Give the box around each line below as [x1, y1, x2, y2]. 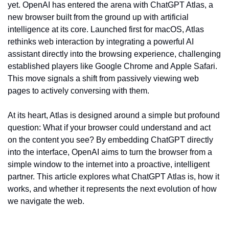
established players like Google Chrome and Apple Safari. [8, 62, 217, 71]
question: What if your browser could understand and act [8, 123, 211, 132]
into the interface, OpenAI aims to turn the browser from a [8, 148, 212, 156]
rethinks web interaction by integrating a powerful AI [8, 37, 194, 46]
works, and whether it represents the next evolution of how [8, 185, 217, 193]
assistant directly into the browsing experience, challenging [8, 50, 221, 58]
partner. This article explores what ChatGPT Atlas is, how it [8, 172, 219, 181]
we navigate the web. [8, 197, 84, 205]
